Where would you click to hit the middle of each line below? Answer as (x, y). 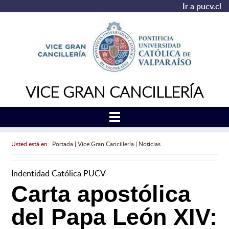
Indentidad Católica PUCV (58, 174)
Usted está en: (31, 143)
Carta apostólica (101, 194)
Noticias (149, 143)
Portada (62, 143)
